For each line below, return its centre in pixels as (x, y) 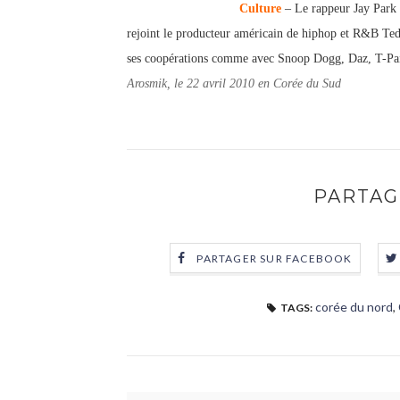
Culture (260, 8)
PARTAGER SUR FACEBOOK (275, 259)
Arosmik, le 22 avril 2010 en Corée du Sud (234, 83)
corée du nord (354, 307)
